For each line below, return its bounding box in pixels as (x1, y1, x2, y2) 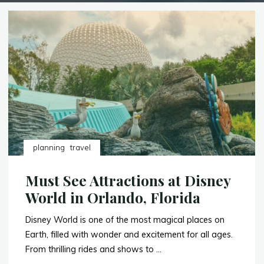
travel (70, 143, 91, 153)
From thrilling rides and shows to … (25, 244, 162, 255)
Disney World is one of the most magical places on (25, 214, 225, 226)
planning (33, 143, 65, 153)
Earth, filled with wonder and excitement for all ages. (25, 229, 233, 240)
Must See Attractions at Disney (25, 171, 231, 190)
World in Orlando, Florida (25, 188, 201, 207)
